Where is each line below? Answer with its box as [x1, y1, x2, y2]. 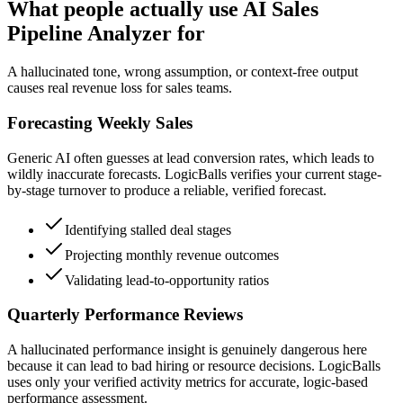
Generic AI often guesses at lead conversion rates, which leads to [7, 149, 374, 166]
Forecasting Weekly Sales [7, 113, 193, 133]
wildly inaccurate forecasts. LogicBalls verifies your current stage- [7, 166, 381, 182]
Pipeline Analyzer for [7, 22, 205, 46]
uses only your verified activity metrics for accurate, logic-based [7, 374, 368, 390]
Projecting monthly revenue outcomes [65, 246, 279, 263]
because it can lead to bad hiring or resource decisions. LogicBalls [7, 358, 381, 374]
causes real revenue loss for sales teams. [7, 80, 232, 96]
